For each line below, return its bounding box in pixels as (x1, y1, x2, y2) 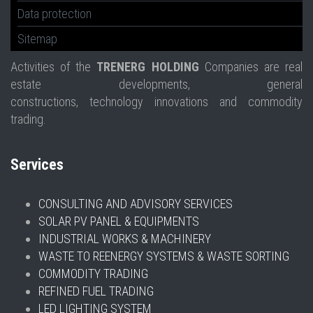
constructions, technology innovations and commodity (10, 94, 303, 109)
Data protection (17, 6, 92, 21)
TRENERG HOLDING (96, 59, 199, 74)
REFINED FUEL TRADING (38, 284, 154, 298)
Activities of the (10, 59, 97, 74)
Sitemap (17, 31, 57, 46)
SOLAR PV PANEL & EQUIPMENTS (38, 214, 199, 228)
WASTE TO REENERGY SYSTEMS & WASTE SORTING (38, 249, 289, 263)
